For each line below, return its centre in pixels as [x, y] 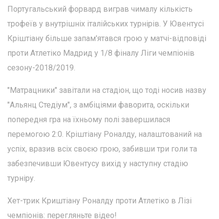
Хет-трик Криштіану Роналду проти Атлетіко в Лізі [99, 201]
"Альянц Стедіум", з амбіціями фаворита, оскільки [98, 105]
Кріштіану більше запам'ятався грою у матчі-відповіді [107, 39]
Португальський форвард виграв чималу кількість [100, 9]
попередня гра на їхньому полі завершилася [89, 120]
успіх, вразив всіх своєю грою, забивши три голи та [102, 149]
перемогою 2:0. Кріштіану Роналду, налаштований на [105, 134]
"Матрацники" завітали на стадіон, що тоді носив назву [107, 90]
